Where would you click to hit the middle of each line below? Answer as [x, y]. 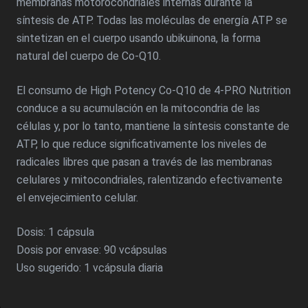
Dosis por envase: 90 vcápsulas [92, 250]
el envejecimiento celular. [77, 198]
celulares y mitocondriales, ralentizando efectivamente [150, 180]
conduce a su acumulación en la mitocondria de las [138, 109]
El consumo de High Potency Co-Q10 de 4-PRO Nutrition [154, 91]
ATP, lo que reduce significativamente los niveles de [142, 144]
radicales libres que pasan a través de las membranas [144, 162]
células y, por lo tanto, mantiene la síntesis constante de [153, 126]
